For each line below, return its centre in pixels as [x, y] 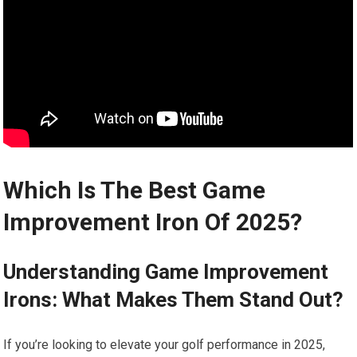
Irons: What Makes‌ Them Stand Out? [174, 300]
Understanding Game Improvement [166, 272]
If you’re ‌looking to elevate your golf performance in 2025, [165, 345]
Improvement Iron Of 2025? [153, 222]
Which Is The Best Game [135, 190]
